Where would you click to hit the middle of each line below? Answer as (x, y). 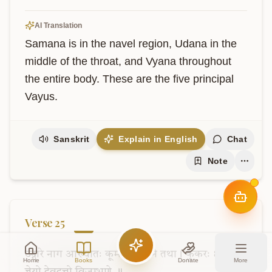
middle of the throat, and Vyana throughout (128, 61)
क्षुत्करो (227, 254)
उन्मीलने (141, 254)
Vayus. (41, 97)
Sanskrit (72, 139)
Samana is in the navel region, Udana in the (131, 44)
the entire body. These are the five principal (129, 79)
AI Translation (58, 25)
